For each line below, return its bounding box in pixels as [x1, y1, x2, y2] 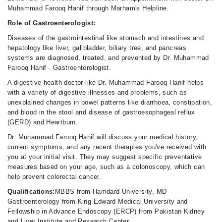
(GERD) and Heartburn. [7, 118, 78, 126]
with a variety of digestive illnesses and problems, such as [7, 89, 187, 96]
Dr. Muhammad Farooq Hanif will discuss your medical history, [7, 133, 198, 141]
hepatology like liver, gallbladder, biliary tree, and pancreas [7, 44, 187, 52]
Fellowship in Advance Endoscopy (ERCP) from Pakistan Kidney [7, 208, 205, 215]
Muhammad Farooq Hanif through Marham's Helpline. [7, 4, 169, 12]
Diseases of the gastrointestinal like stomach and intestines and [7, 34, 204, 42]
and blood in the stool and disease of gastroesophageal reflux [7, 109, 195, 116]
